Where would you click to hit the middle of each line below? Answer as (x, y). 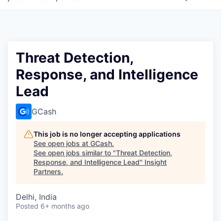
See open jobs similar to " (75, 153)
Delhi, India (36, 197)
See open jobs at (62, 143)
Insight (156, 162)
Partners (47, 171)
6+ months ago (65, 206)
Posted (27, 206)
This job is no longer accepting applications (107, 134)
